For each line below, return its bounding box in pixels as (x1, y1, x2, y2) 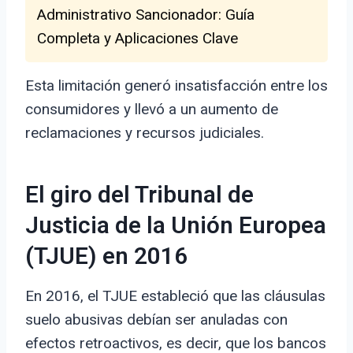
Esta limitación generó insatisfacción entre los (25, 76, 328, 95)
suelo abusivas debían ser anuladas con (25, 310, 288, 329)
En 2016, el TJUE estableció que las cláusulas (25, 287, 325, 306)
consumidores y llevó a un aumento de (25, 100, 278, 119)
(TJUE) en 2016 (25, 240, 188, 275)
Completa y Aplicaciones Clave (37, 29, 238, 48)
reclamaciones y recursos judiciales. (25, 124, 264, 143)
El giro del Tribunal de (25, 178, 254, 214)
